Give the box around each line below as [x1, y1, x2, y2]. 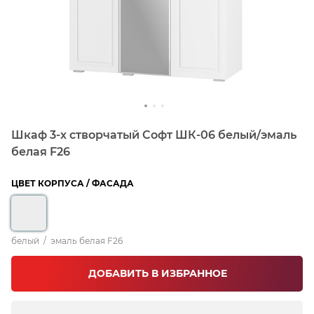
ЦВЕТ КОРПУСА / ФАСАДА [11, 178, 134, 189]
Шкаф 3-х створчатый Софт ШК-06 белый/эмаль [11, 128, 296, 142]
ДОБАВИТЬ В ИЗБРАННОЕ [88, 267, 227, 280]
